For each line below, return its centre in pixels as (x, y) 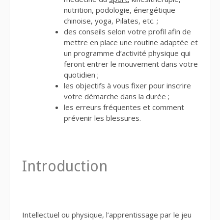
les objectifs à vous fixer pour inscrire (127, 86)
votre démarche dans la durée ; (117, 96)
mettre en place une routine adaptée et (131, 42)
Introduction (65, 166)
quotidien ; (81, 75)
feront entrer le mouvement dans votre (131, 64)
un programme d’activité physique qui (127, 53)
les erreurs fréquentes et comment (124, 107)
